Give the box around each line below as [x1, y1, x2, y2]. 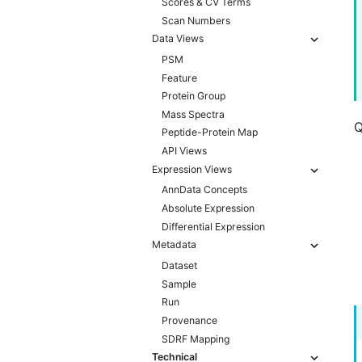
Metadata [152, 238, 196, 251]
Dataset [162, 259, 197, 272]
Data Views [152, 32, 204, 45]
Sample [162, 277, 196, 290]
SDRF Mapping [162, 332, 229, 345]
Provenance [162, 314, 217, 327]
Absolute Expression [162, 202, 255, 215]
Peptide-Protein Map [162, 126, 258, 139]
